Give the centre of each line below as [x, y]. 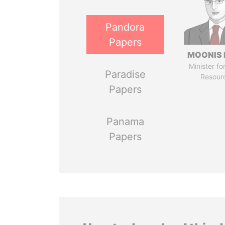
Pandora [125, 27]
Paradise [125, 74]
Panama [125, 122]
